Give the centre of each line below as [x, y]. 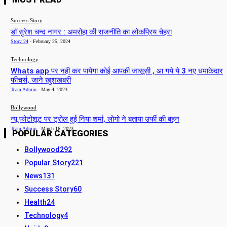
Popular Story [48, 162]
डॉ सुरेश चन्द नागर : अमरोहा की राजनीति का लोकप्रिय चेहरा [91, 32]
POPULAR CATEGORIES [60, 133]
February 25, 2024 [52, 41]
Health [35, 202]
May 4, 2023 [54, 89]
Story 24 [20, 41]
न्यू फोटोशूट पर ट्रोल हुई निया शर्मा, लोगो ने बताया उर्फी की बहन [95, 119]
